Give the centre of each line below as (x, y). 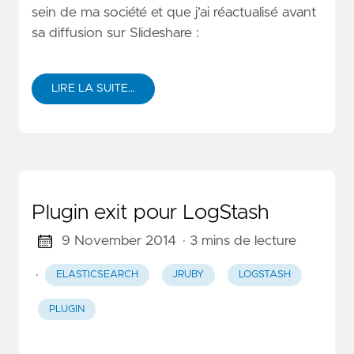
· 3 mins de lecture (239, 241)
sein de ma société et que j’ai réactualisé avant (174, 12)
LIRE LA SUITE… (93, 89)
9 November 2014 (119, 241)
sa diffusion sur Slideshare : (115, 33)
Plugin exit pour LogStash (150, 213)
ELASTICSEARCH (97, 275)
